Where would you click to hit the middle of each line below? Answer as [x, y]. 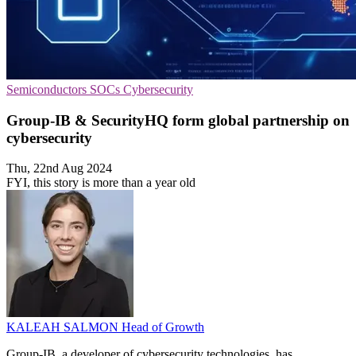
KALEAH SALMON [64, 327]
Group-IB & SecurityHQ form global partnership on [178, 120]
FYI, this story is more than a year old [101, 183]
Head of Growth [163, 327]
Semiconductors [48, 89]
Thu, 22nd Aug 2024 [59, 168]
